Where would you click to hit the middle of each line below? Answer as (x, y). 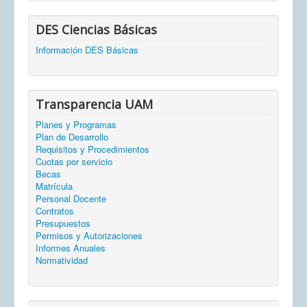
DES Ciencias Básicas (96, 30)
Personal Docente (71, 199)
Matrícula (54, 186)
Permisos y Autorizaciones (89, 236)
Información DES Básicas (87, 50)
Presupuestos (63, 223)
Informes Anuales (71, 248)
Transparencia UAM (94, 105)
